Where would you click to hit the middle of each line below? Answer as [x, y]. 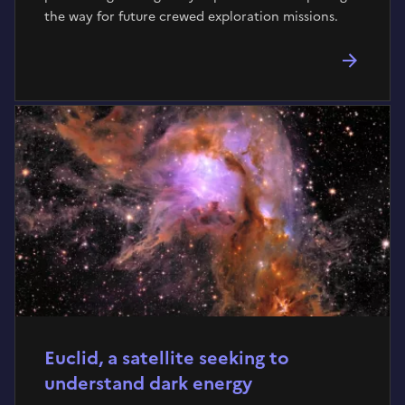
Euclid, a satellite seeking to [167, 358]
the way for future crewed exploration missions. [191, 17]
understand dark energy [148, 383]
